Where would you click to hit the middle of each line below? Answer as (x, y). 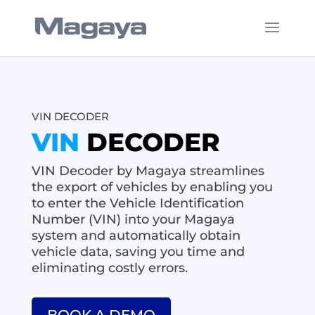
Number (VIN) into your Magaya (133, 219)
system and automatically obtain (136, 236)
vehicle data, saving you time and (138, 252)
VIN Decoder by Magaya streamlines (148, 171)
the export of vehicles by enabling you (152, 187)
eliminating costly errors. (109, 268)
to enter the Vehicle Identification (137, 203)
